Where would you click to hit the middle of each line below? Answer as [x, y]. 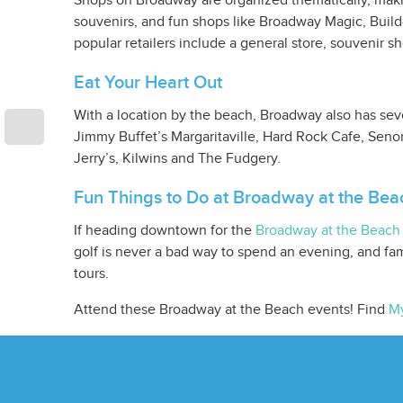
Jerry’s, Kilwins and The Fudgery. [177, 159]
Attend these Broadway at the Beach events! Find [231, 310]
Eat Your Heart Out [148, 83]
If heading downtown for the [165, 231]
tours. [91, 274]
